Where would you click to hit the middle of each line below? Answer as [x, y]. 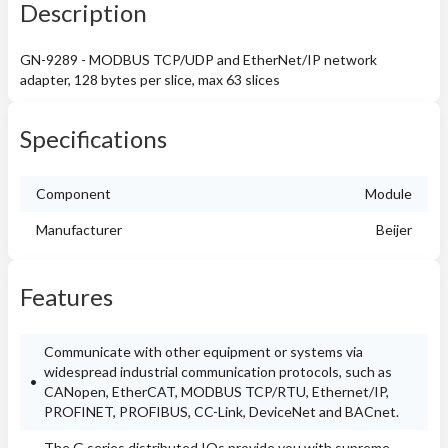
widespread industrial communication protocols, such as [218, 371]
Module [388, 193]
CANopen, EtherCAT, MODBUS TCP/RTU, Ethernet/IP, [216, 391]
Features [66, 296]
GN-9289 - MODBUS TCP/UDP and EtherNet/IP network [198, 59]
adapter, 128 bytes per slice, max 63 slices [150, 79]
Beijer [394, 229]
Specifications [93, 138]
